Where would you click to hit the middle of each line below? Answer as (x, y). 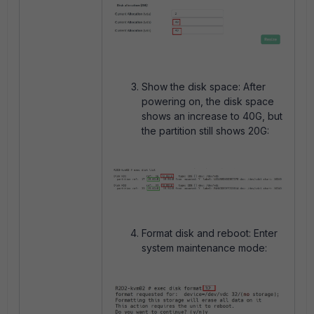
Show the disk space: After (204, 86)
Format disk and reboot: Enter (210, 233)
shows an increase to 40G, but (212, 116)
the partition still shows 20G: (205, 130)
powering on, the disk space (208, 101)
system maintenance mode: (204, 247)
